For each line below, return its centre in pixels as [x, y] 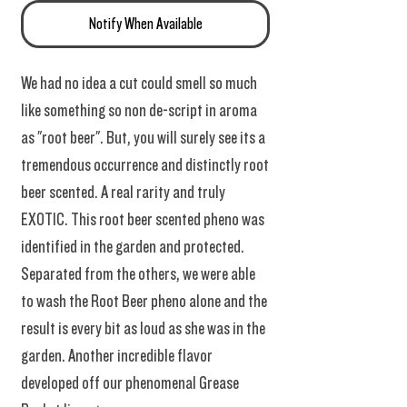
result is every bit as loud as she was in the [143, 329]
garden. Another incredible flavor [117, 357]
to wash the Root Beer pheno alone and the [144, 302]
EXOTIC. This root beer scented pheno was [143, 220]
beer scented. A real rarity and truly [123, 193]
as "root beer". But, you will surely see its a [143, 139]
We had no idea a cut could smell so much [139, 84]
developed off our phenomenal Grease [130, 384]
